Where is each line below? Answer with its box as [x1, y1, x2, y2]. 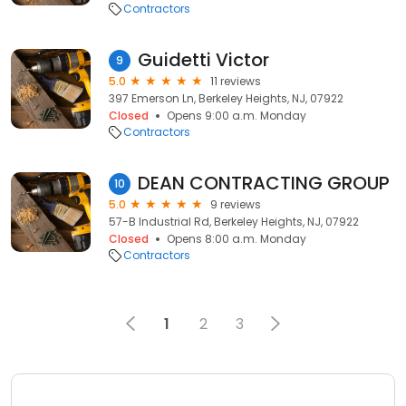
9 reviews [210, 197, 261, 212]
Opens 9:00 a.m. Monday [167, 108, 306, 123]
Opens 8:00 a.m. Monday [167, 231, 306, 246]
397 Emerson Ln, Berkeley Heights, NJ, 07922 [109, 91, 343, 106]
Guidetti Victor [138, 47, 269, 72]
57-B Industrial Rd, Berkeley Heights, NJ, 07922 [109, 214, 359, 229]
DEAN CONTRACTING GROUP [138, 170, 390, 196]
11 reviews [210, 73, 261, 89]
